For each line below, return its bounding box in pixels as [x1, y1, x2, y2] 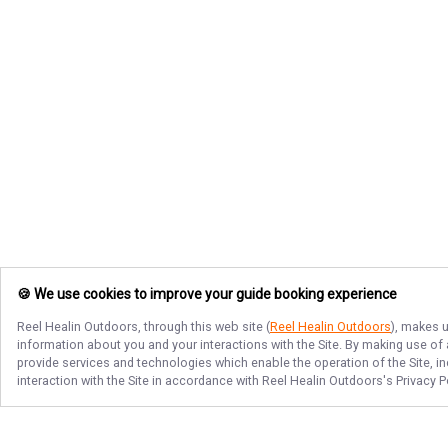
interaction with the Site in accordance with [17, 373, 262, 388]
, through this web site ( [138, 319, 270, 334]
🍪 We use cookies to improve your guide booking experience [17, 286, 397, 303]
